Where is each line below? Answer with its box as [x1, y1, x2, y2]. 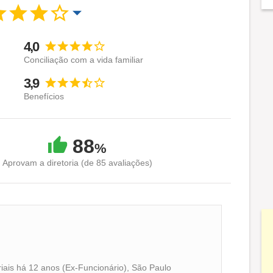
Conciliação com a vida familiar [23, 55, 143, 65]
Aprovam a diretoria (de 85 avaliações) [2, 158, 152, 168]
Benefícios [23, 91, 64, 102]
